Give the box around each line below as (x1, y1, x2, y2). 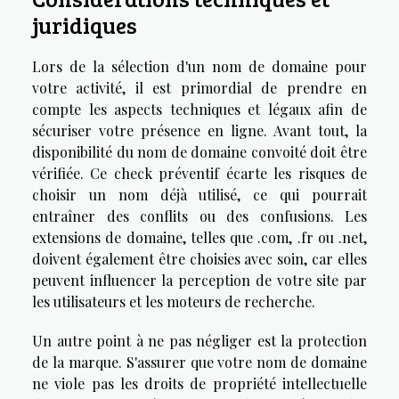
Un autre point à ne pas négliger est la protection (32, 330, 367, 350)
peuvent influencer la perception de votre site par (32, 270, 367, 289)
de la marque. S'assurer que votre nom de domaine (32, 352, 367, 371)
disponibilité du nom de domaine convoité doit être (32, 142, 367, 161)
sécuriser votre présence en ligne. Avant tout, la (32, 120, 367, 140)
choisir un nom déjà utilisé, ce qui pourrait (32, 184, 367, 204)
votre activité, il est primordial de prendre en (32, 77, 367, 97)
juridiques (32, 9, 137, 40)
